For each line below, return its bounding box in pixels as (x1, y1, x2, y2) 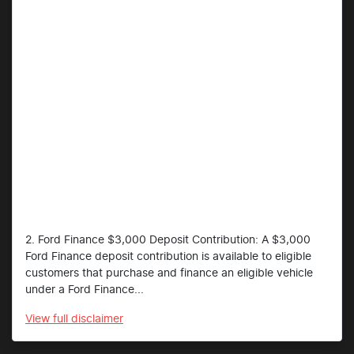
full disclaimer (53, 314, 123, 326)
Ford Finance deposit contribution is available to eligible (25, 251, 311, 263)
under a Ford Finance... (25, 284, 144, 296)
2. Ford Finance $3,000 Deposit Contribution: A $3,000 (25, 235, 311, 247)
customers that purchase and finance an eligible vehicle (25, 268, 313, 280)
